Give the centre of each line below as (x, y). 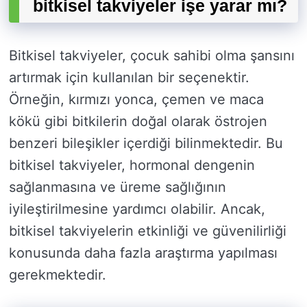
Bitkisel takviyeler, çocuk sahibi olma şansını (152, 56)
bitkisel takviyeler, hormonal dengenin (132, 165)
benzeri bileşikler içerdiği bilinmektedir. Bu (146, 144)
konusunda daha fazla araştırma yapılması (143, 253)
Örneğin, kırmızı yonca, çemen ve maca (136, 100)
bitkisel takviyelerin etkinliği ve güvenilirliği (148, 231)
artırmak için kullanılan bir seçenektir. (129, 78)
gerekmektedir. (58, 275)
